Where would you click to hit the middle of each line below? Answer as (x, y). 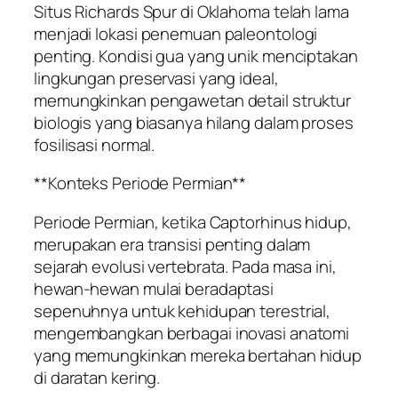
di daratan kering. (97, 377)
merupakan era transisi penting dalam (172, 244)
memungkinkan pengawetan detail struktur (193, 100)
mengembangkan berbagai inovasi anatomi (192, 333)
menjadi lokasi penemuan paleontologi (176, 33)
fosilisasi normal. (95, 144)
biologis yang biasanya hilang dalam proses (194, 122)
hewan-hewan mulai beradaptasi (154, 288)
